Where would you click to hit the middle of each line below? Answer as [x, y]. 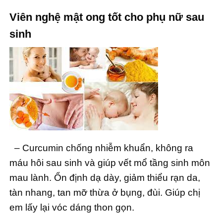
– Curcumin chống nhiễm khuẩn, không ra [101, 148]
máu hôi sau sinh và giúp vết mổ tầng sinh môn [110, 163]
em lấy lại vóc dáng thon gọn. [72, 207]
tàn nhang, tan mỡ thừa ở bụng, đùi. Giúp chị [105, 192]
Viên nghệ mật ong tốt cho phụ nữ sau [107, 17]
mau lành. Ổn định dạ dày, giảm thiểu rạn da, [105, 177]
